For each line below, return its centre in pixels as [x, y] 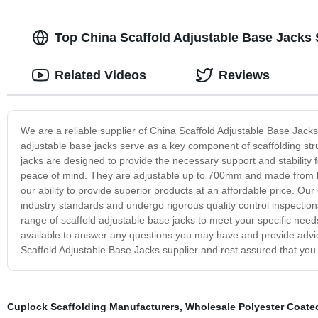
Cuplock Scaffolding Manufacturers [93, 306]
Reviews [244, 75]
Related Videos [100, 75]
